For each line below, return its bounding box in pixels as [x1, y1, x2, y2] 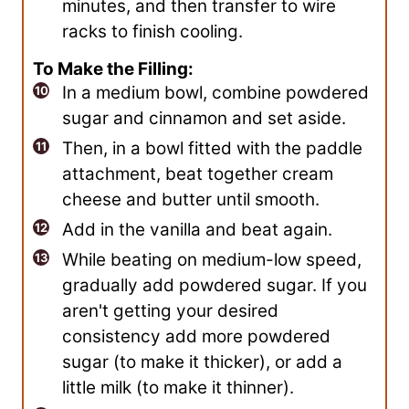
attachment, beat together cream [62, 163, 333, 185]
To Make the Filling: [33, 58, 194, 80]
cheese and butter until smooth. [62, 189, 320, 211]
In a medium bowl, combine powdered [62, 82, 369, 104]
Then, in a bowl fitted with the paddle [62, 138, 362, 160]
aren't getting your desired [62, 300, 278, 322]
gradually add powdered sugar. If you [62, 275, 367, 297]
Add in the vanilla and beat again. [62, 219, 332, 241]
